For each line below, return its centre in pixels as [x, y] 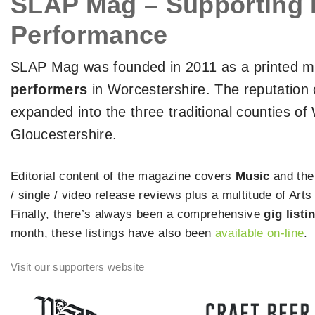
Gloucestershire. [64, 134]
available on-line [259, 233]
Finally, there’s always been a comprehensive [137, 214]
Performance [89, 35]
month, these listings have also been [113, 233]
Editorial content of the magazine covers [123, 176]
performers [49, 89]
